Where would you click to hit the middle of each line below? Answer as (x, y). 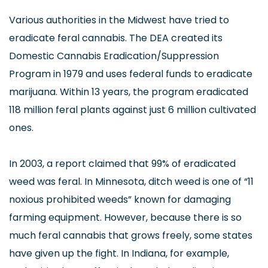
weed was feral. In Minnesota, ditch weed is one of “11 (131, 182)
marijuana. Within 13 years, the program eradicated (129, 92)
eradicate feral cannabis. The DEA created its (116, 38)
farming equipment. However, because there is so (125, 217)
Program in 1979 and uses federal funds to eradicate (131, 74)
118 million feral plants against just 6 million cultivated (133, 110)
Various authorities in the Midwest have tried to (119, 20)
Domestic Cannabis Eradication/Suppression (114, 56)
